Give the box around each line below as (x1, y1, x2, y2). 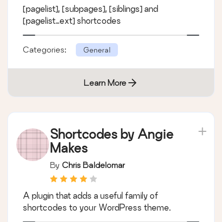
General (83, 45, 111, 54)
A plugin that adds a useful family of (23, 190, 158, 200)
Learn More (84, 77, 126, 87)
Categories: (23, 44, 68, 54)
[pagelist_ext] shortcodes (23, 15, 121, 25)
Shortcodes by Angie (50, 126, 173, 141)
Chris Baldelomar (62, 160, 125, 169)
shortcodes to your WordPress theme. (23, 202, 171, 212)
